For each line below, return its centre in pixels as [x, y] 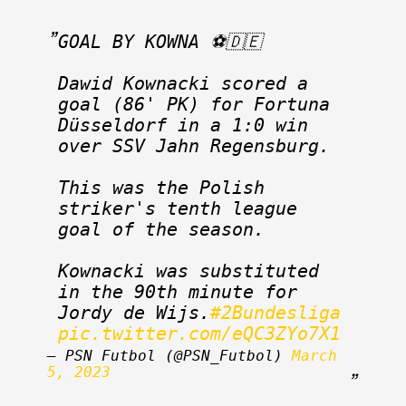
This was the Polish [161, 188]
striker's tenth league [178, 209]
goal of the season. [161, 230]
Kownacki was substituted [188, 272]
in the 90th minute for [178, 293]
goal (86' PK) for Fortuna [194, 105]
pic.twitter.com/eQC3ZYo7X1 [199, 334]
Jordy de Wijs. [134, 314]
